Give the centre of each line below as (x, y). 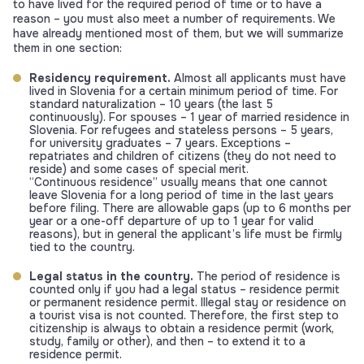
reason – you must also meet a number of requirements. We (174, 19)
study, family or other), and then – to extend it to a (167, 342)
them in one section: (67, 48)
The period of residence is (267, 277)
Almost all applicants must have (258, 78)
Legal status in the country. (111, 277)
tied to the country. (82, 247)
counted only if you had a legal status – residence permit (184, 290)
